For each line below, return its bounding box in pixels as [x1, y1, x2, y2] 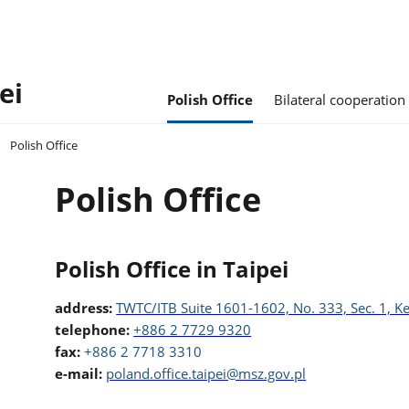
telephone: [55, 320, 131, 339]
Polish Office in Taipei [55, 255, 289, 285]
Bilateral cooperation [274, 89, 406, 109]
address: [55, 298, 117, 317]
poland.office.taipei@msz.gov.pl [106, 363, 307, 383]
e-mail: [55, 363, 103, 383]
